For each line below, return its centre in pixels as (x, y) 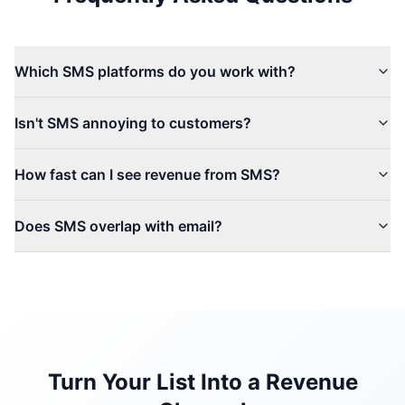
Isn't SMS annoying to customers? (133, 123)
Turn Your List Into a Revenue (202, 382)
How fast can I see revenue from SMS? (147, 174)
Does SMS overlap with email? (118, 226)
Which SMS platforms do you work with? (155, 71)
